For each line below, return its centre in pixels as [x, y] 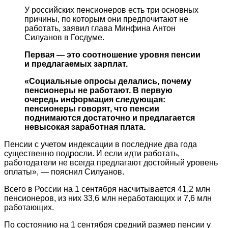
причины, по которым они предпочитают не [106, 19]
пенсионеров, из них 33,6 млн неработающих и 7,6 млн [108, 198]
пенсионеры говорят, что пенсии [92, 109]
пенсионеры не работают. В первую [98, 91]
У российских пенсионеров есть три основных [111, 10]
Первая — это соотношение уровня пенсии [112, 55]
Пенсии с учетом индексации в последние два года [101, 145]
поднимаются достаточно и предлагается [110, 118]
